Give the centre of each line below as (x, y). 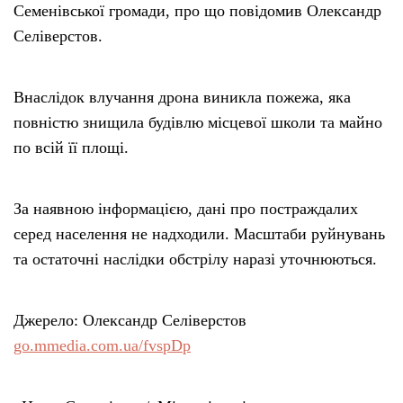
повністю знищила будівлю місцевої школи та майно (198, 123)
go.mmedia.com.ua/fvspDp (102, 346)
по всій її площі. (71, 148)
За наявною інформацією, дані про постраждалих (186, 209)
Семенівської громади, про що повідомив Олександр (197, 11)
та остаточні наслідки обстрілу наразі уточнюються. (195, 260)
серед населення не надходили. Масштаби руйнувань (199, 234)
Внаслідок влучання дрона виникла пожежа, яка (182, 98)
